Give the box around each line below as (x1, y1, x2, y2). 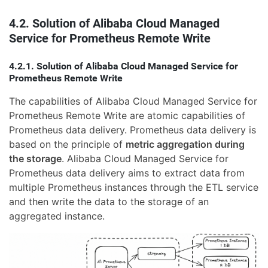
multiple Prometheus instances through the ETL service (9, 181, 258, 193)
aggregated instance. (9, 209, 105, 222)
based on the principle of (9, 138, 126, 150)
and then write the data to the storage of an (9, 195, 209, 208)
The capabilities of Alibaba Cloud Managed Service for (9, 95, 257, 107)
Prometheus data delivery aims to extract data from (9, 166, 245, 179)
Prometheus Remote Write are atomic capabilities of (9, 109, 245, 121)
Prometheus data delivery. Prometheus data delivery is (9, 123, 256, 136)
